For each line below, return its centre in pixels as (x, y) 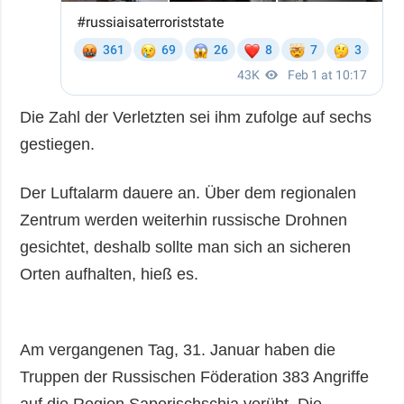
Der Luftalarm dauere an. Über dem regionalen (188, 193)
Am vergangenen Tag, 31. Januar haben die (178, 349)
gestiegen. (58, 144)
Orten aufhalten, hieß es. (110, 274)
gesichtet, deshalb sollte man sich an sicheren (186, 247)
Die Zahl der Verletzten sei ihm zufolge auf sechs (196, 117)
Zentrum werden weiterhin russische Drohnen (184, 220)
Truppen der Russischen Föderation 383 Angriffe (195, 376)
